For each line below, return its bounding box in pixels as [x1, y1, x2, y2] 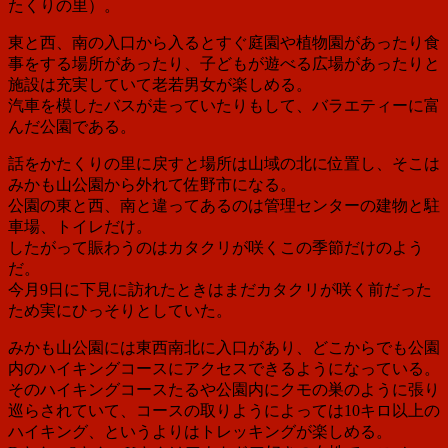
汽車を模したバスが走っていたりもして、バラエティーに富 [8, 96, 440, 114]
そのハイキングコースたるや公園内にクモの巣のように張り [8, 380, 440, 398]
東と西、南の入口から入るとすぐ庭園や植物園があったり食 [8, 33, 440, 51]
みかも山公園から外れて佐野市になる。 [8, 175, 296, 193]
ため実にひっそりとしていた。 [8, 301, 232, 319]
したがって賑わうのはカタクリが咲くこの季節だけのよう [8, 238, 424, 256]
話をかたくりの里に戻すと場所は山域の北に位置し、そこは [8, 154, 440, 172]
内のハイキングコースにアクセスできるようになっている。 [8, 359, 440, 377]
